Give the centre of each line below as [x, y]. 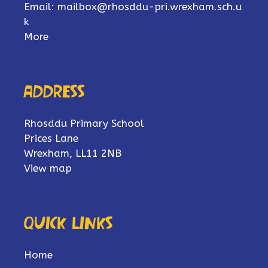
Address [54, 91]
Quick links [68, 222]
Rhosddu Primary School [84, 123]
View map [48, 168]
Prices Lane [51, 138]
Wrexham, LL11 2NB [73, 153]
